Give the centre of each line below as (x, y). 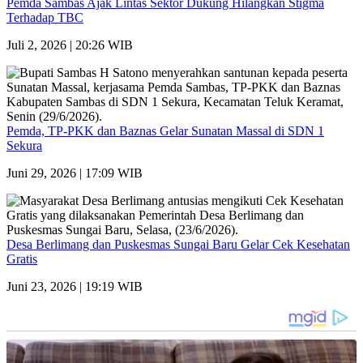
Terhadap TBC (45, 17)
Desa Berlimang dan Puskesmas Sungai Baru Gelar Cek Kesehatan (178, 244)
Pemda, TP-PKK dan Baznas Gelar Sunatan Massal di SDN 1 (165, 130)
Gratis (22, 258)
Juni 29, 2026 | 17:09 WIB (75, 173)
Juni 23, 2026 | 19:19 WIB (75, 286)
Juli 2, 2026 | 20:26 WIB (70, 45)
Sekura (24, 145)
